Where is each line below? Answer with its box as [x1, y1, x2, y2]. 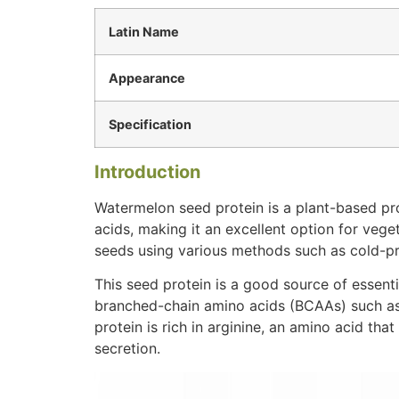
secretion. [94, 339, 161, 358]
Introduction [94, 160, 201, 183]
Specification [109, 116, 192, 132]
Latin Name [109, 23, 180, 39]
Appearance [109, 69, 186, 85]
